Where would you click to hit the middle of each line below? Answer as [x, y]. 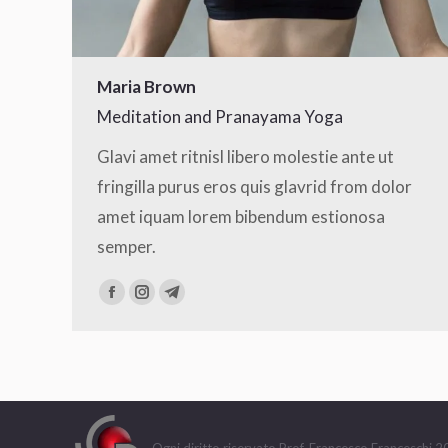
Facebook [147, 303]
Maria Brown [146, 86]
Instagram [179, 303]
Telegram [206, 303]
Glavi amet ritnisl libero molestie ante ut [245, 156]
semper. [126, 246]
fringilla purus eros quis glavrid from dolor [254, 186]
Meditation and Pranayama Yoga [220, 116]
